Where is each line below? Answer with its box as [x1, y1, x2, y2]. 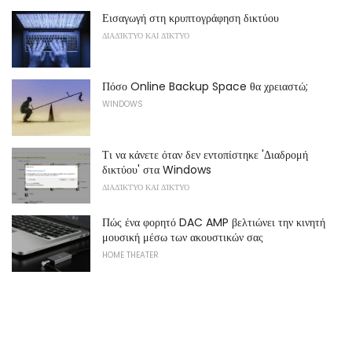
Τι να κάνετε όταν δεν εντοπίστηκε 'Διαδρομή [102, 146, 308, 163]
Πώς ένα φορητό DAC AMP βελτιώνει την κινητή [102, 214, 325, 231]
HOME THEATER [102, 249, 159, 262]
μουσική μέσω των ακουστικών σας [102, 229, 263, 246]
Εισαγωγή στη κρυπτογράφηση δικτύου [102, 10, 279, 27]
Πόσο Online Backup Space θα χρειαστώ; [102, 79, 308, 95]
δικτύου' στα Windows [102, 161, 211, 178]
